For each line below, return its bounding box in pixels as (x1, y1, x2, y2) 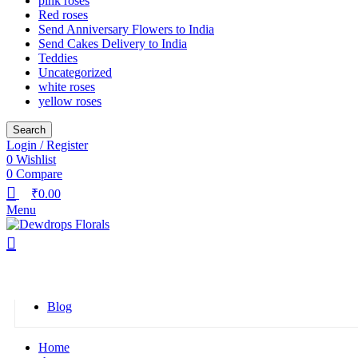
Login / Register (6, 137, 88, 152)
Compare (16, 166, 62, 181)
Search (13, 123, 46, 136)
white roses (38, 79, 95, 93)
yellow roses (38, 93, 101, 108)
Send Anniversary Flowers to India (38, 22, 214, 36)
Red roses (38, 7, 88, 22)
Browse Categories (45, 262, 147, 276)
